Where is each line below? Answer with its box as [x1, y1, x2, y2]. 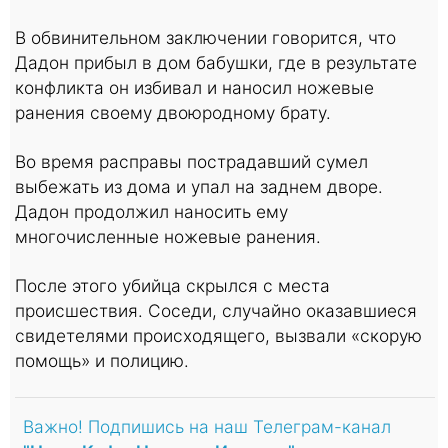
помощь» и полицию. [15, 349, 189, 371]
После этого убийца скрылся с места [15, 274, 330, 296]
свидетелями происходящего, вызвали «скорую [15, 324, 422, 346]
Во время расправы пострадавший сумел [15, 150, 368, 172]
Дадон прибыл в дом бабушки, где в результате [15, 51, 417, 73]
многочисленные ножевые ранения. [15, 225, 321, 247]
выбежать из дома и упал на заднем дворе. [15, 175, 383, 197]
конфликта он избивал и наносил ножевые [15, 76, 374, 98]
